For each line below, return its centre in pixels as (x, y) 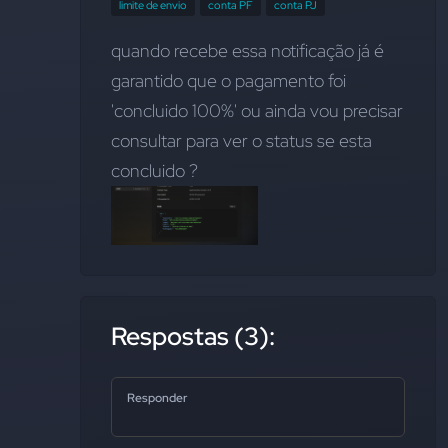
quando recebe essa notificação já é (247, 50)
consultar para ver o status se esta (241, 140)
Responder (157, 398)
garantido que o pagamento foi (228, 80)
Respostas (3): (193, 337)
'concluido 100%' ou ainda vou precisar (257, 110)
